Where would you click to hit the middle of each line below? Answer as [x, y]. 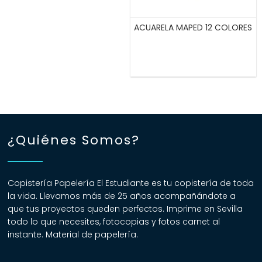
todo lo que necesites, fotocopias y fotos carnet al [114, 222]
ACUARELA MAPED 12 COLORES [193, 28]
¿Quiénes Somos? [74, 140]
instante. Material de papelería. [73, 235]
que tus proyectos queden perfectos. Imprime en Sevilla [125, 209]
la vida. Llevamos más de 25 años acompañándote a [122, 196]
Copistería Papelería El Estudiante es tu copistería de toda [131, 183]
